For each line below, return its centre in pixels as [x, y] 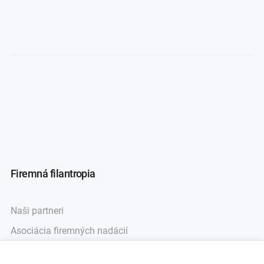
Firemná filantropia [53, 174]
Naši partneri [37, 211]
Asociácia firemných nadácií [69, 231]
